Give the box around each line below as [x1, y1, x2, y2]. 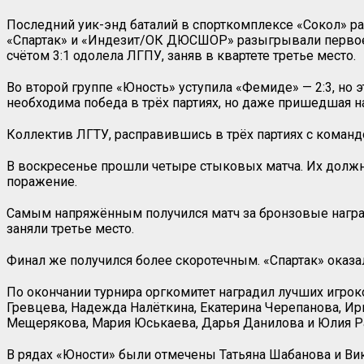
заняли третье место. [6, 220, 134, 236]
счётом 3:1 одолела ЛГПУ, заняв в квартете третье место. [6, 47, 359, 63]
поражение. [6, 173, 77, 189]
